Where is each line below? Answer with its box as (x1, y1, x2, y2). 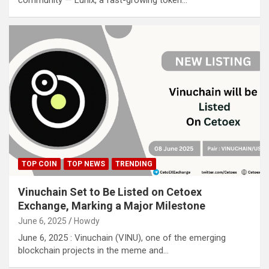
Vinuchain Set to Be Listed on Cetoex (18, 186, 202, 198)
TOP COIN (22, 160, 57, 168)
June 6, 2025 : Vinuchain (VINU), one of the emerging (18, 232, 226, 243)
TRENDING (115, 160, 153, 168)
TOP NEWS (67, 160, 105, 168)
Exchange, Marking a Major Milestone (18, 199, 205, 212)
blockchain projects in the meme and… (18, 245, 169, 256)
